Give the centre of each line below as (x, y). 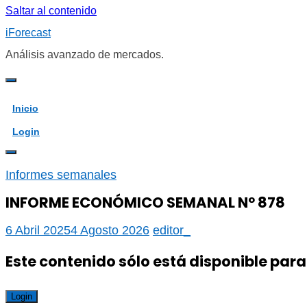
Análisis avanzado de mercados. (85, 54)
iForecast (28, 33)
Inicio (25, 108)
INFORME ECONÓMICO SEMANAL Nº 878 (145, 203)
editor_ (172, 231)
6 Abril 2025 (38, 231)
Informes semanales (61, 175)
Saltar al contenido (51, 11)
